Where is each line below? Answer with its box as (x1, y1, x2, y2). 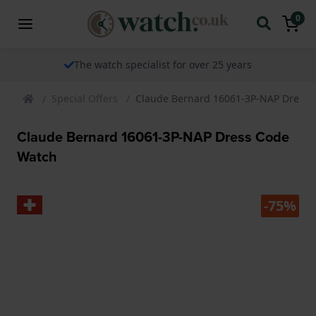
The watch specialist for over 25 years (74, 57, 252, 71)
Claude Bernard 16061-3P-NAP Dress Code (17, 126, 289, 147)
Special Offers (51, 91, 118, 105)
